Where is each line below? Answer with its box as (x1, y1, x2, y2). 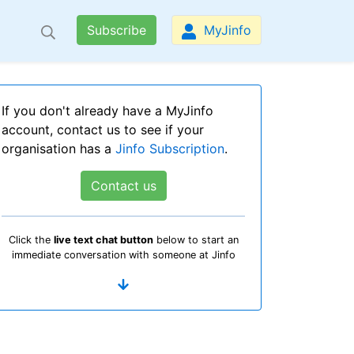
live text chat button (53, 233, 153, 246)
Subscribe (87, 22, 147, 39)
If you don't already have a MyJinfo (2, 103, 213, 119)
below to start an (153, 233, 239, 246)
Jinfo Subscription (115, 141, 224, 157)
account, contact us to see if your (2, 122, 204, 138)
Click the (8, 233, 54, 246)
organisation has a (2, 141, 115, 157)
